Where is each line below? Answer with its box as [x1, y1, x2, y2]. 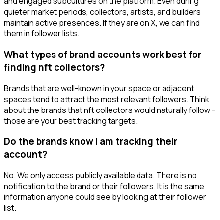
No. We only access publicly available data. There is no [4, 170, 197, 181]
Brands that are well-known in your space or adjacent [4, 82, 194, 94]
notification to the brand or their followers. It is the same [4, 181, 204, 192]
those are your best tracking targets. [4, 115, 137, 126]
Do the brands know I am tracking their [4, 135, 177, 148]
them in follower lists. [4, 28, 79, 39]
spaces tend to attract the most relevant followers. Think [4, 93, 209, 105]
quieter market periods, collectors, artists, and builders [4, 6, 201, 18]
